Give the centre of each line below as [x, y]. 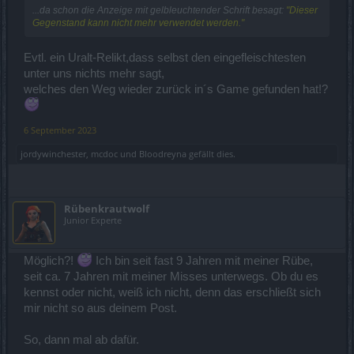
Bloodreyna [163, 153]
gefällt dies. [211, 153]
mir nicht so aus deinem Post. [100, 308]
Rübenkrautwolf [107, 208]
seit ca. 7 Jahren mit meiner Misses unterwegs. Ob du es [171, 276]
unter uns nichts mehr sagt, [94, 73]
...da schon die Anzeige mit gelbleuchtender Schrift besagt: [159, 10]
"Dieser [302, 10]
